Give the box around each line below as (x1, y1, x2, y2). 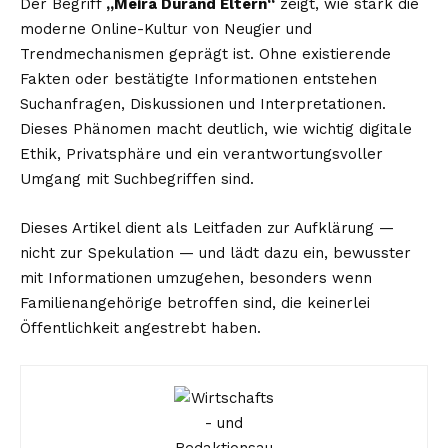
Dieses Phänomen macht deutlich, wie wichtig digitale (20, 119, 412, 138)
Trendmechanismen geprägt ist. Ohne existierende (20, 44, 391, 63)
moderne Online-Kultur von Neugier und (20, 19, 312, 38)
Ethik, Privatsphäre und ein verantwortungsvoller (20, 144, 383, 163)
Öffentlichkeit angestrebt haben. (20, 318, 261, 337)
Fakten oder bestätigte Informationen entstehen (20, 69, 377, 88)
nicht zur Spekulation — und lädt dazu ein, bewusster (20, 243, 411, 262)
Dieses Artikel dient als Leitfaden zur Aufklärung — (20, 218, 394, 237)
